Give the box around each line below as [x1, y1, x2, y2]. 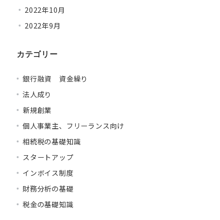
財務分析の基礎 [23, 184, 74, 193]
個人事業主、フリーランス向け [23, 121, 125, 131]
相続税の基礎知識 [23, 137, 81, 146]
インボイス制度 [23, 168, 74, 178]
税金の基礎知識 [23, 199, 74, 209]
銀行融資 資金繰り [23, 74, 88, 83]
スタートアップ [23, 152, 74, 162]
